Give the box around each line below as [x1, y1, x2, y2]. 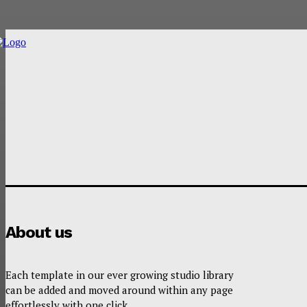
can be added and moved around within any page [5, 283, 233, 297]
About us [5, 223, 72, 243]
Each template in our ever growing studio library [5, 268, 234, 282]
